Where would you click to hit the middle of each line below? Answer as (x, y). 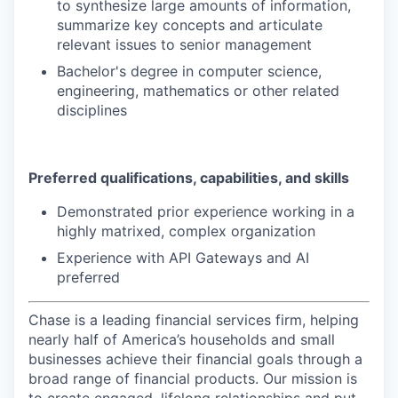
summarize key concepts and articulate (190, 24)
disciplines (92, 110)
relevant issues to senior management (184, 44)
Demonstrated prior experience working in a (206, 211)
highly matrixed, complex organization (186, 231)
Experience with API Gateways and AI (183, 257)
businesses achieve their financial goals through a (195, 358)
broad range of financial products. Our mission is (193, 378)
